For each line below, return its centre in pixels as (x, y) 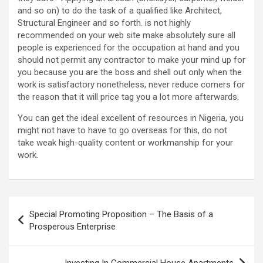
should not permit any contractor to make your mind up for (131, 60)
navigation (43, 224)
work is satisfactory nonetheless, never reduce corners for (131, 85)
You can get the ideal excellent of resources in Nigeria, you (131, 118)
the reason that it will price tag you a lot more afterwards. (128, 97)
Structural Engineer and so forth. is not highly (104, 23)
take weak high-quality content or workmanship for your (125, 143)
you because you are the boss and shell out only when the (130, 73)
